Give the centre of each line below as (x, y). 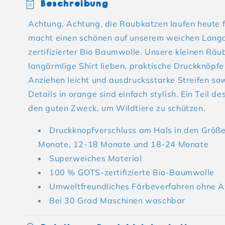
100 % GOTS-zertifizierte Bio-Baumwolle (132, 172)
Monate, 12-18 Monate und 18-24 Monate (124, 144)
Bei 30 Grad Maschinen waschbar (117, 200)
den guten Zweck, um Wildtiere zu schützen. (117, 108)
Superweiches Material (96, 158)
